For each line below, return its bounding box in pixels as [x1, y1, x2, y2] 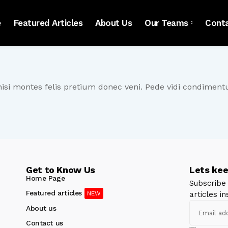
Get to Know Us [26, 164, 95, 175]
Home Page [26, 174, 65, 182]
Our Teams [145, 17, 188, 28]
